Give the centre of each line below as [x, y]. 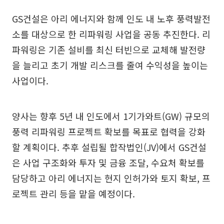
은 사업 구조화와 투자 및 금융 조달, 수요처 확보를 [108, 162]
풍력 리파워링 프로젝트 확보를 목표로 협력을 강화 [109, 131]
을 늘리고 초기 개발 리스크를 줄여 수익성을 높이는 [110, 65]
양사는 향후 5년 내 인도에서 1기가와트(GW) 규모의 [111, 116]
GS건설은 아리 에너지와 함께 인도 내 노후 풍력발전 [111, 18]
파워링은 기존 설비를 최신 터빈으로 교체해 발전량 [109, 49]
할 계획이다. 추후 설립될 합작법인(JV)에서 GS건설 [109, 147]
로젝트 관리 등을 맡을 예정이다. [73, 193]
